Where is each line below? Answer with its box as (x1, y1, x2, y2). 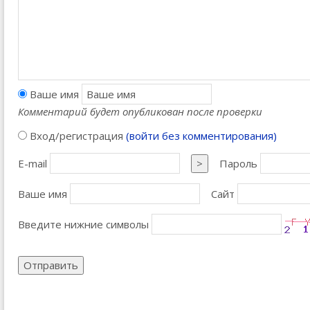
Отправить (24, 258, 78, 272)
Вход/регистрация (27, 129, 126, 143)
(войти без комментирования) (126, 129, 277, 143)
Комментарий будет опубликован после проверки (18, 104, 262, 118)
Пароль (219, 156, 257, 170)
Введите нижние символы (18, 217, 149, 231)
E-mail (18, 156, 47, 170)
